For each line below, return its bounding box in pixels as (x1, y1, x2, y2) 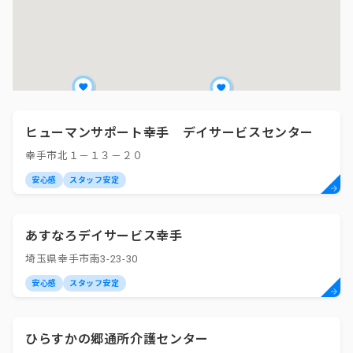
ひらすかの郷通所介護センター (25, 332, 209, 347)
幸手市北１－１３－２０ (25, 150, 144, 162)
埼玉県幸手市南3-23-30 (25, 253, 138, 265)
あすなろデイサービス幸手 (25, 229, 183, 243)
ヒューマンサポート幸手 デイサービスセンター (25, 125, 314, 140)
